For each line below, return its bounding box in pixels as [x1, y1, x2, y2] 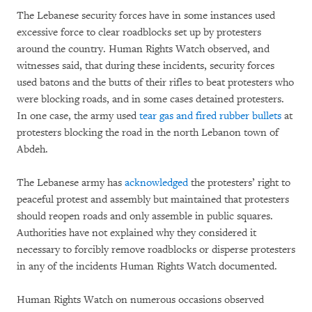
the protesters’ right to [188, 175, 290, 189]
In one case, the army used [17, 109, 139, 123]
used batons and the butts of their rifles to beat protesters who [17, 75, 294, 89]
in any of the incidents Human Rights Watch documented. [17, 259, 283, 273]
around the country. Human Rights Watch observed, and [17, 42, 270, 56]
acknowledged [125, 175, 188, 189]
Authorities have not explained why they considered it [17, 226, 256, 240]
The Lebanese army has [17, 175, 125, 189]
